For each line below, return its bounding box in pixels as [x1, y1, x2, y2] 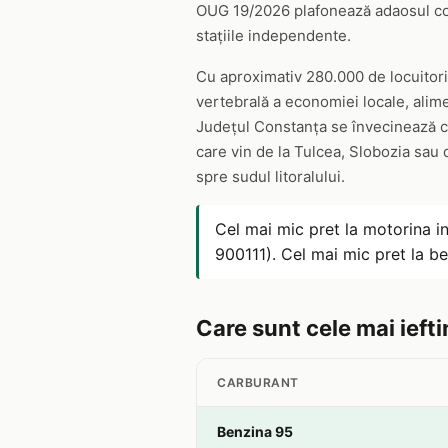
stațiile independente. [196, 26, 351, 45]
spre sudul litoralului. [196, 167, 345, 186]
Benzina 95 [217, 423, 293, 440]
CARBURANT [217, 375, 299, 390]
